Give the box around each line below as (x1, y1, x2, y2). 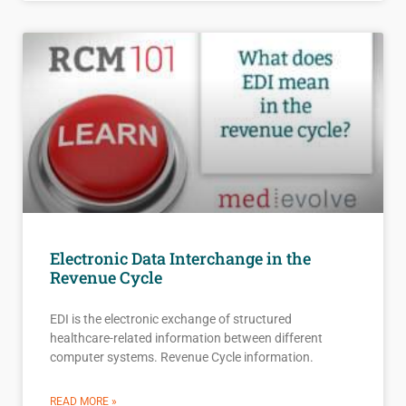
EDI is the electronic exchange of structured (50, 312, 292, 327)
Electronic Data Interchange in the (50, 247, 311, 270)
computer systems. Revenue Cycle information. (50, 350, 314, 365)
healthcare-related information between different (50, 331, 323, 346)
